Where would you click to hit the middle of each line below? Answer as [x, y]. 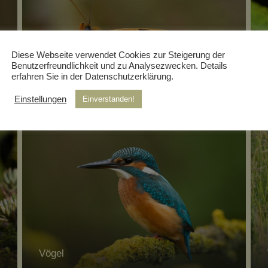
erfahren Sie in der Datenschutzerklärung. [92, 77]
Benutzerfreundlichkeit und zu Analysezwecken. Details [119, 66]
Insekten [58, 99]
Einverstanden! [109, 99]
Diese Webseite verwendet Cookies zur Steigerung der [118, 55]
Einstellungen [40, 99]
